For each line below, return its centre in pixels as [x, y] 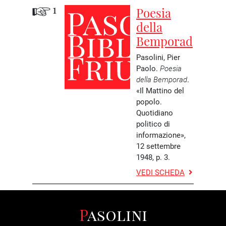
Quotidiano [155, 112]
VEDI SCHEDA [160, 172]
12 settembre [158, 146]
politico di [153, 124]
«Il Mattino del [160, 90]
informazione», [161, 135]
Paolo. [147, 68]
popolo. [149, 101]
